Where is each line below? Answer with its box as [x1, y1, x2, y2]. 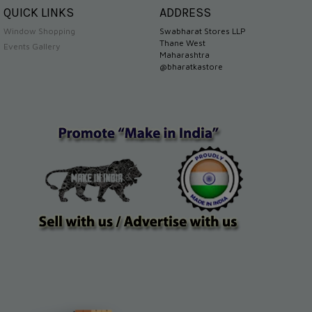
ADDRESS [159, 4, 211, 20]
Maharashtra [159, 49, 210, 60]
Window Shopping [3, 26, 75, 36]
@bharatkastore [159, 61, 223, 72]
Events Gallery [3, 41, 60, 52]
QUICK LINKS [3, 4, 74, 20]
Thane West [159, 38, 205, 48]
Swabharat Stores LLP [159, 26, 246, 36]
